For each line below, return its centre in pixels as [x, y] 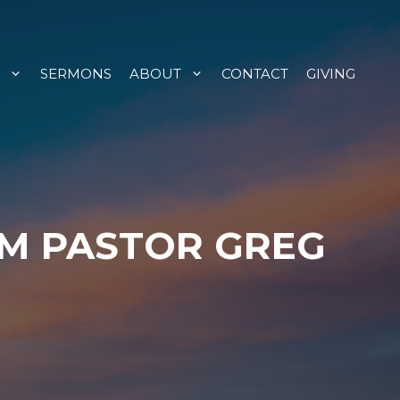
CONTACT [255, 74]
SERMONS [76, 74]
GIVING [331, 74]
